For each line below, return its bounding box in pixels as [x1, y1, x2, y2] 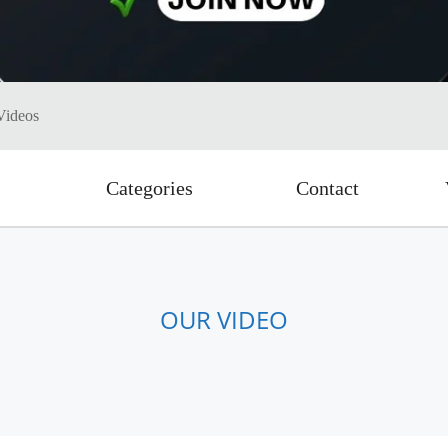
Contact [296, 177, 359, 199]
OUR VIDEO [160, 303, 288, 336]
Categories [106, 177, 193, 199]
